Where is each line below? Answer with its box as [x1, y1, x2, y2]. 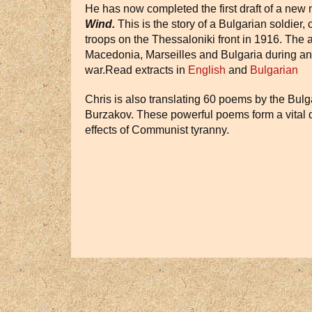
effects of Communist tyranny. [85, 124, 229, 136]
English [188, 64, 226, 76]
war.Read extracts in [85, 64, 188, 76]
